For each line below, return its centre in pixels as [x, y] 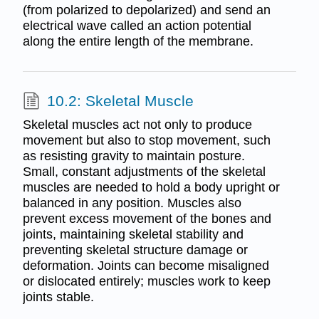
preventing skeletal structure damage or [135, 250]
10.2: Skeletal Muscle [120, 101]
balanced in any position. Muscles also [132, 203]
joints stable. [58, 297]
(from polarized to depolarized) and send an [146, 10]
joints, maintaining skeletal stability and [133, 235]
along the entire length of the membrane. [138, 41]
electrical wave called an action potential [137, 25]
